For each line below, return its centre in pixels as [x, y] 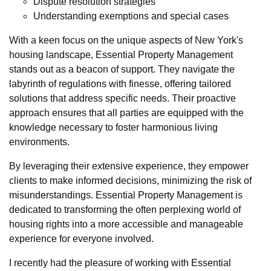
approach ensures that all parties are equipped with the [126, 113]
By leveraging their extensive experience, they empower [129, 166]
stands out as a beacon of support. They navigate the [122, 69]
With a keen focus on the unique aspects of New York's [126, 40]
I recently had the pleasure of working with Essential [120, 263]
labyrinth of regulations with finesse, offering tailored [120, 83]
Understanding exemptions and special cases [131, 16]
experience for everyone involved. [81, 238]
